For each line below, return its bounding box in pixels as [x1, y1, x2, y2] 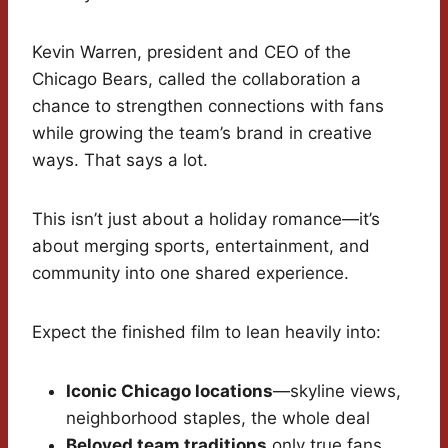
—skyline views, [273, 381, 401, 402]
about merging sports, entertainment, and [32, 236, 370, 257]
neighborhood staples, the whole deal [66, 408, 370, 429]
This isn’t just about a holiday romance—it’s [32, 209, 380, 230]
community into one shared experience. [32, 263, 349, 284]
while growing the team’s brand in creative [32, 123, 372, 144]
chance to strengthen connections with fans [32, 96, 384, 117]
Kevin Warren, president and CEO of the [32, 42, 351, 63]
